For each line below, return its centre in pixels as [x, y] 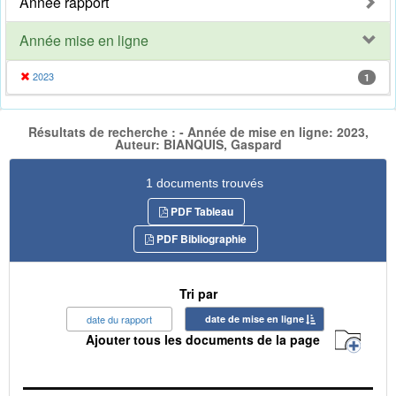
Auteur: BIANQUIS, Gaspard [198, 145]
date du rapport [119, 319]
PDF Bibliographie [200, 238]
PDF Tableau [200, 211]
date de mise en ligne [255, 318]
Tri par [198, 293]
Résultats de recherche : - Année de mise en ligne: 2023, [198, 132]
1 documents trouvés [205, 183]
